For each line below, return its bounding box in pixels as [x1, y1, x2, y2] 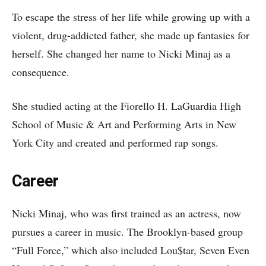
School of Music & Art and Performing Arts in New [12, 117, 236, 131]
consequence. [12, 65, 69, 79]
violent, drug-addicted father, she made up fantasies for [12, 28, 249, 42]
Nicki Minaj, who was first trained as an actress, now [12, 206, 241, 220]
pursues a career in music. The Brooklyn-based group [12, 224, 243, 239]
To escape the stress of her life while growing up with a [12, 9, 250, 24]
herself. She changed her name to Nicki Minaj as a [12, 46, 230, 61]
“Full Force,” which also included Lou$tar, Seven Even [12, 243, 249, 257]
